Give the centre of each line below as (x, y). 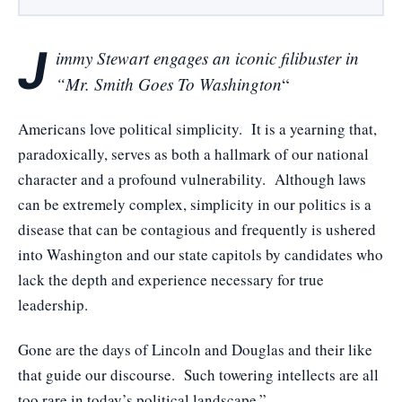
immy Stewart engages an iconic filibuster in (207, 58)
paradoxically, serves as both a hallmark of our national (193, 154)
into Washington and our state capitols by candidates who (201, 254)
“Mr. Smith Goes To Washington (169, 84)
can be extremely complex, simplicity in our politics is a (195, 204)
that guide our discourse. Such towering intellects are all (198, 375)
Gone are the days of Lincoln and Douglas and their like (195, 350)
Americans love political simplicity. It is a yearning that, (197, 129)
